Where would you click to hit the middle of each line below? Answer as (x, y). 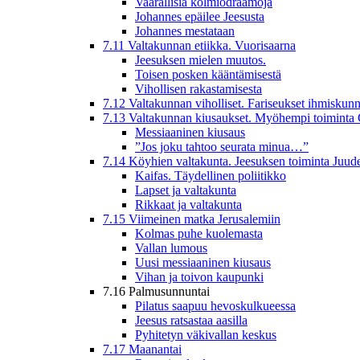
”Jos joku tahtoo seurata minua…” (222, 146)
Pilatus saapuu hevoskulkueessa (215, 305)
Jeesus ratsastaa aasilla (191, 320)
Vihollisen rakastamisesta (198, 88)
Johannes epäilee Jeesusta (200, 16)
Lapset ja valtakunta (186, 190)
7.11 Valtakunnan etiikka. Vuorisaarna (199, 45)
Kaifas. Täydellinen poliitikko (211, 175)
